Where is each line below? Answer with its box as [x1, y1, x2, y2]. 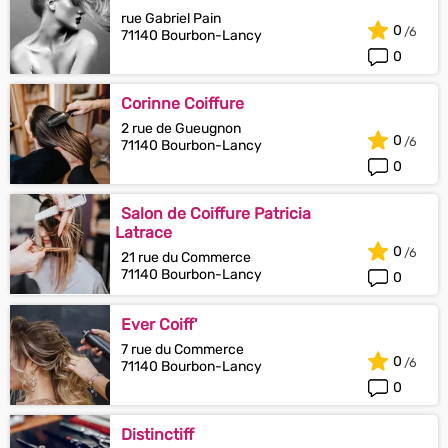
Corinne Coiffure [121, 94, 244, 113]
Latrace [115, 223, 172, 242]
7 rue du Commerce [121, 341, 244, 358]
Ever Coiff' [121, 315, 197, 334]
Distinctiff [121, 425, 194, 444]
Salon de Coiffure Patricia [121, 204, 311, 223]
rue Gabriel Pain [121, 10, 221, 27]
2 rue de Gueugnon [121, 120, 241, 137]
